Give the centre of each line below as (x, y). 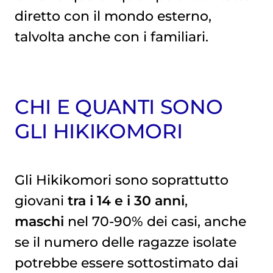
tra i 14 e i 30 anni (126, 201)
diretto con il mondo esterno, (113, 16)
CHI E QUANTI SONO (119, 107)
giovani (41, 201)
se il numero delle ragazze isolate (125, 242)
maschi (39, 222)
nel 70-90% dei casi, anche (155, 222)
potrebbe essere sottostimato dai (126, 263)
